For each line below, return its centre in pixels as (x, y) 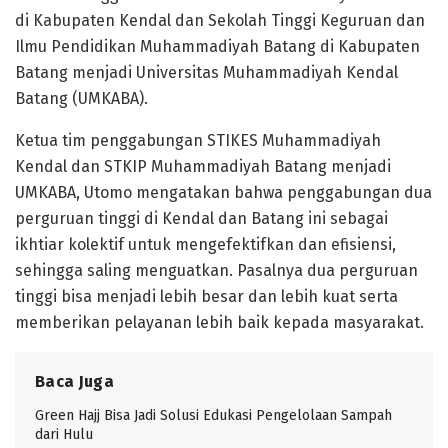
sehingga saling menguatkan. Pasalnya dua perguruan (216, 270)
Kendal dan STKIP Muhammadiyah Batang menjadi (203, 166)
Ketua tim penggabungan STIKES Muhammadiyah (198, 140)
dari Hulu (64, 434)
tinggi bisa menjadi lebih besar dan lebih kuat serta (206, 296)
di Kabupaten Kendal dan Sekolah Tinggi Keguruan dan (220, 20)
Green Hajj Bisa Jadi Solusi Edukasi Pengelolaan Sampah (213, 415)
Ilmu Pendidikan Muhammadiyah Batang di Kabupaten (217, 46)
